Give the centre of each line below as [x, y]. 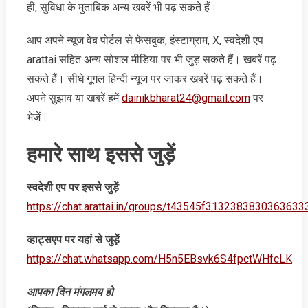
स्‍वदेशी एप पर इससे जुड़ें [73, 187]
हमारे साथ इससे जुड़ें [100, 154]
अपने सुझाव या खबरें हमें [74, 98]
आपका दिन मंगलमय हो [70, 291]
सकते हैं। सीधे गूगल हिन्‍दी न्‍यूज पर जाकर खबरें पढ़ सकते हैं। [145, 78]
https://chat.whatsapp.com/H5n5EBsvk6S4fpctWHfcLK [159, 258]
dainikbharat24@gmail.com [186, 98]
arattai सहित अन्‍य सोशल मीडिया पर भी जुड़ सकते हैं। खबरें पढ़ [151, 59]
